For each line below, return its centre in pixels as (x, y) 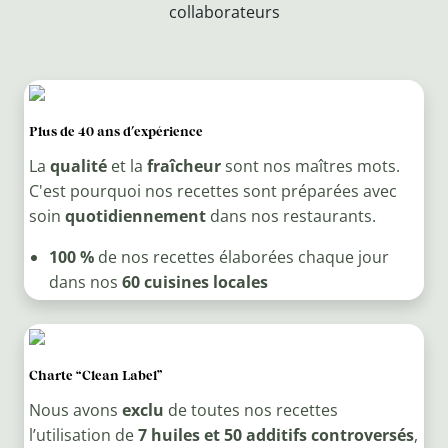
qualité (78, 166)
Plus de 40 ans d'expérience (115, 131)
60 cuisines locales (194, 282)
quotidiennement (135, 216)
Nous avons (75, 410)
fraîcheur (183, 166)
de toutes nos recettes (250, 410)
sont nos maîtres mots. (310, 166)
